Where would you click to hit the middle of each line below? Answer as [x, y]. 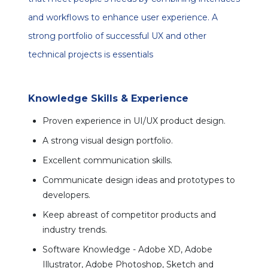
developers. [66, 195]
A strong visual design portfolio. [108, 141]
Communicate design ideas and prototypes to [139, 180]
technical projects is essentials [91, 54]
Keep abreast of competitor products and [129, 215]
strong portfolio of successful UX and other [117, 36]
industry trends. [75, 230]
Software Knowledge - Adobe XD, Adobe [127, 249]
